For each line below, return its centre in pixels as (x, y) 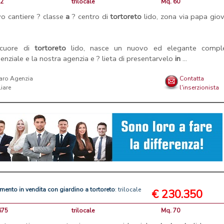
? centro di (90, 17)
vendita (36, 190)
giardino (72, 190)
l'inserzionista (199, 88)
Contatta (192, 79)
